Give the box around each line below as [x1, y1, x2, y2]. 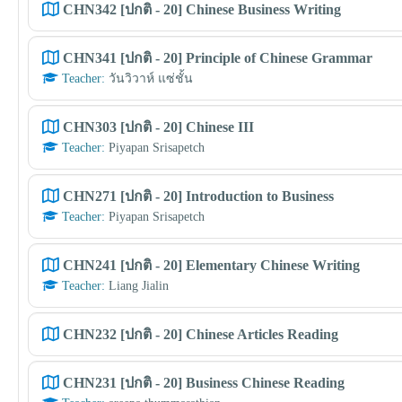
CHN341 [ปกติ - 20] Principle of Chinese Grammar [63, 50, 372, 66]
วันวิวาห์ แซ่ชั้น [109, 72, 193, 85]
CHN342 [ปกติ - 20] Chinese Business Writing [63, 2, 341, 17]
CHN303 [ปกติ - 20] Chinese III [63, 119, 254, 135]
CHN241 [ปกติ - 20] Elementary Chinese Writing [63, 258, 360, 273]
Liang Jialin [109, 279, 169, 293]
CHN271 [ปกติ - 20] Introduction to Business [63, 188, 334, 204]
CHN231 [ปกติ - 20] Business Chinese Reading [63, 375, 345, 390]
